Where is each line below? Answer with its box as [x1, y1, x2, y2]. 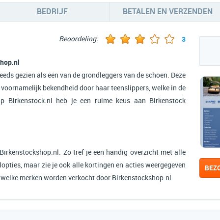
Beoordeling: [59, 35, 98, 43]
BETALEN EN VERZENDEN [122, 7, 213, 16]
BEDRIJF [36, 7, 68, 16]
